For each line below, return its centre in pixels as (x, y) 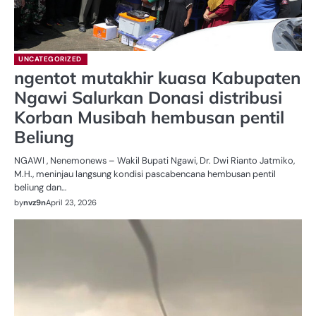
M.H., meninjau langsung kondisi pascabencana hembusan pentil (145, 174)
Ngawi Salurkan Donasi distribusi (148, 97)
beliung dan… (40, 187)
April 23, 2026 (71, 202)
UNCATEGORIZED (50, 59)
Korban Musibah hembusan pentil (149, 117)
